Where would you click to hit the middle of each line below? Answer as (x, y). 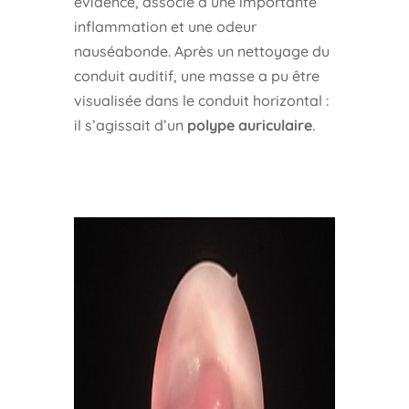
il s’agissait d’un (130, 125)
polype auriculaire (249, 125)
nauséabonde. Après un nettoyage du (201, 51)
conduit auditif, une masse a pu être (196, 75)
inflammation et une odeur (165, 26)
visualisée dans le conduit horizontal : (201, 100)
